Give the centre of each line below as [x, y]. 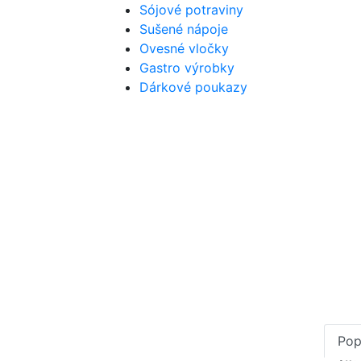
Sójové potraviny [191, 10]
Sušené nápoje [184, 29]
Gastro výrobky [187, 68]
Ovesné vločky [184, 48]
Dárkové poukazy [193, 87]
